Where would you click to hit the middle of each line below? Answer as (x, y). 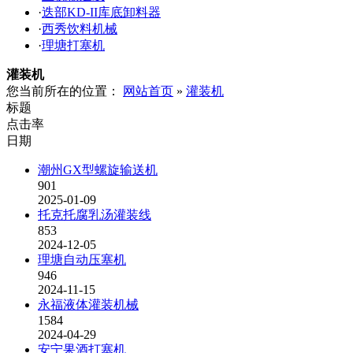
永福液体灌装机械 (88, 305)
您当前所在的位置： (65, 91)
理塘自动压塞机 (82, 260)
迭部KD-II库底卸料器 (101, 12)
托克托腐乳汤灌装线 (95, 215)
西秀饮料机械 (80, 29)
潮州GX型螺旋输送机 (98, 170)
